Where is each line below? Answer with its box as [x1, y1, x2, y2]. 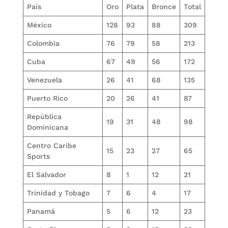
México [26, 21, 51, 30]
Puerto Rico [26, 94, 68, 103]
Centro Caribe [26, 141, 76, 150]
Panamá [26, 207, 55, 216]
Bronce [151, 3, 176, 11]
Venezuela [26, 76, 62, 84]
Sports [26, 152, 50, 161]
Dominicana [26, 123, 68, 132]
